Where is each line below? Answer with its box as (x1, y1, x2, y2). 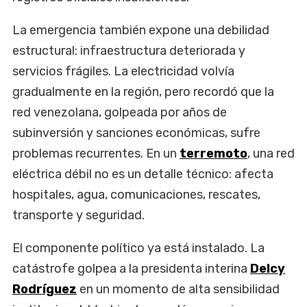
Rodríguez (12, 281, 77, 297)
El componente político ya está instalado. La (12, 240, 265, 256)
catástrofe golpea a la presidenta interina (12, 260, 250, 276)
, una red (247, 145, 295, 161)
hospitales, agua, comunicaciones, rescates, (12, 186, 260, 202)
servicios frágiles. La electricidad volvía (12, 63, 234, 79)
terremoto (180, 145, 247, 161)
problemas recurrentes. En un (12, 145, 180, 161)
